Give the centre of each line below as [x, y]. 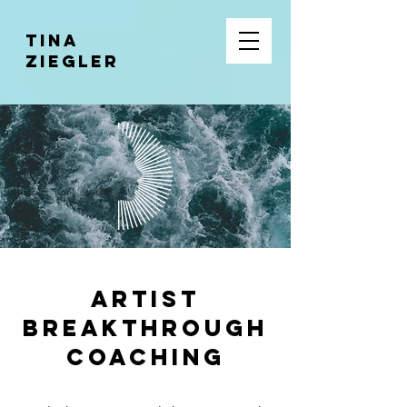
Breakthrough [145, 328]
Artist [145, 299]
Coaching [145, 357]
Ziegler [72, 61]
